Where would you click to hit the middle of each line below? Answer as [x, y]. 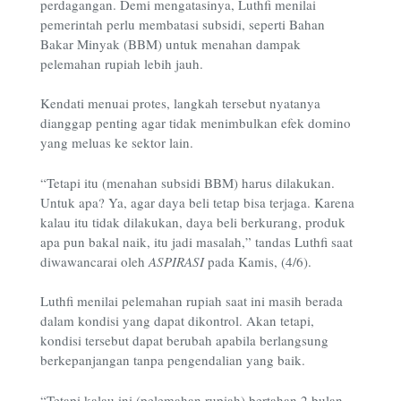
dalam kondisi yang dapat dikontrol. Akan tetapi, [177, 321]
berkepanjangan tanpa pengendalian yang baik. [173, 360]
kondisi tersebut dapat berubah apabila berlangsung [184, 341]
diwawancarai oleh [94, 261]
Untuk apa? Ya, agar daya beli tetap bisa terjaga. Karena [197, 202]
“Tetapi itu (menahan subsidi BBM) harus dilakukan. [188, 182]
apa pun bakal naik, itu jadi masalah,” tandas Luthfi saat [196, 241]
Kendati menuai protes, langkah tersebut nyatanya [180, 103]
